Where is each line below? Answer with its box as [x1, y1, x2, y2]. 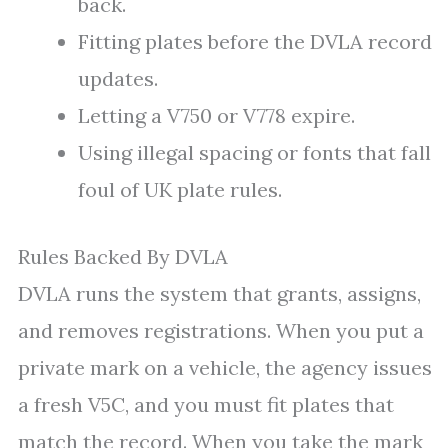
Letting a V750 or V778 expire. [78, 103, 355, 128]
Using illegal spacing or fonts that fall [78, 140, 431, 165]
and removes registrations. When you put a [18, 318, 424, 343]
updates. [78, 66, 158, 91]
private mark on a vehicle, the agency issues [18, 355, 432, 380]
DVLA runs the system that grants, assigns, [18, 281, 421, 306]
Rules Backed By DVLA [18, 244, 228, 269]
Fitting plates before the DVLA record [78, 29, 432, 54]
